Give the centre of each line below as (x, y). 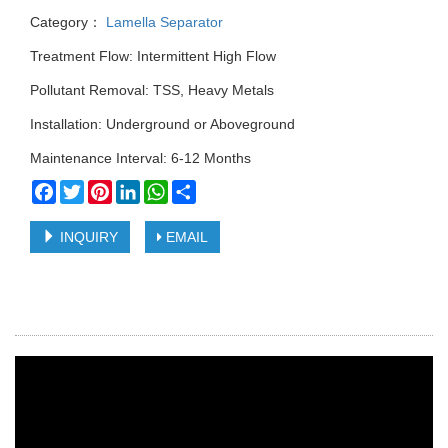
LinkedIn (167, 188)
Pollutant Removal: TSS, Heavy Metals (152, 90)
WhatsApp (200, 188)
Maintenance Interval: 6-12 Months (140, 158)
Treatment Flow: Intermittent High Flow (153, 56)
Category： (66, 22)
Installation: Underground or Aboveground (162, 124)
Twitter (105, 188)
